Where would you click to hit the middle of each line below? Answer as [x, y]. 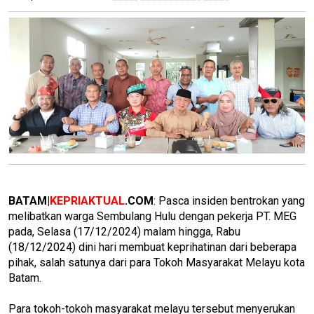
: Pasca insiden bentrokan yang [229, 200]
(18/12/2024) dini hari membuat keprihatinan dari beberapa [152, 247]
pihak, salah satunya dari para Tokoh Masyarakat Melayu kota [157, 262]
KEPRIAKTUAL [87, 200]
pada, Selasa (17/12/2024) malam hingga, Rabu [124, 231]
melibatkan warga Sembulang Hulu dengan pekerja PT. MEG [152, 216]
